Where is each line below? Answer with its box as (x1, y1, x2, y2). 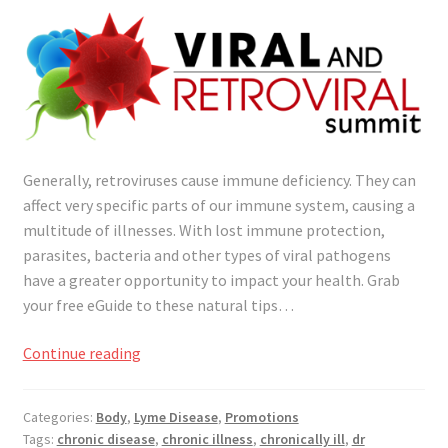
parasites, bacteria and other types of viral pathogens (22, 245, 391, 266)
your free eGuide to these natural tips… (22, 295, 294, 316)
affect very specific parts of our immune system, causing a (22, 195, 415, 216)
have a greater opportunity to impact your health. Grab (22, 270, 400, 291)
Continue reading (22, 342, 141, 363)
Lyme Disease (133, 407, 218, 426)
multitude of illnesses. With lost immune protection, (22, 220, 385, 241)
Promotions (224, 407, 299, 426)
